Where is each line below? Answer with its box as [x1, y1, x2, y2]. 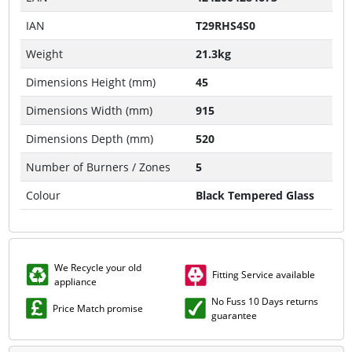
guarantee [211, 308, 257, 322]
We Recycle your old [53, 260, 141, 274]
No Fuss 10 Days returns [211, 294, 318, 308]
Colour [25, 187, 60, 203]
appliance [53, 274, 97, 288]
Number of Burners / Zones [25, 159, 170, 174]
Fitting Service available [211, 267, 315, 281]
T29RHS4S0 [195, 17, 255, 33]
